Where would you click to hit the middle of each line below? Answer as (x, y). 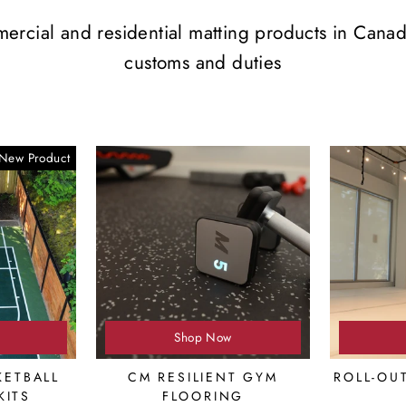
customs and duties (203, 62)
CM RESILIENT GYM (203, 377)
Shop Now (203, 337)
